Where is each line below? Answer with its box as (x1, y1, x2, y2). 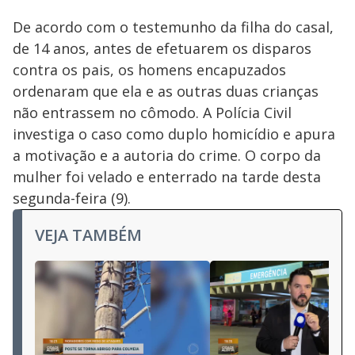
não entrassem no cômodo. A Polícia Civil (13, 103, 292, 122)
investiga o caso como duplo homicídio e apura (13, 124, 335, 143)
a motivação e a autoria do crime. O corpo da (13, 146, 321, 165)
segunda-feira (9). (13, 189, 131, 208)
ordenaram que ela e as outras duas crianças (13, 82, 319, 101)
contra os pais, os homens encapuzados (13, 60, 286, 79)
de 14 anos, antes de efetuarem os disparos (13, 39, 311, 58)
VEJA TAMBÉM (35, 224, 142, 246)
